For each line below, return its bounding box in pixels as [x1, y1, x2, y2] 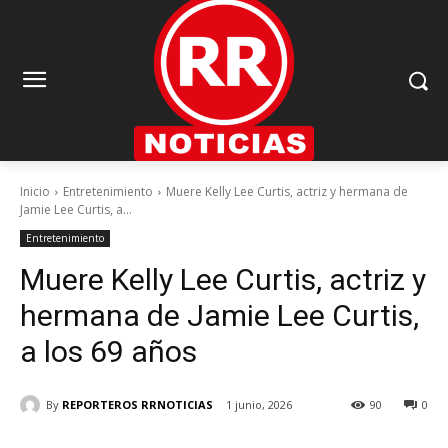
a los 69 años [20, 334, 197, 370]
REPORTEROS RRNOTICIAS [62, 396, 213, 412]
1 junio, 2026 [226, 397, 292, 413]
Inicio [20, 183, 50, 201]
